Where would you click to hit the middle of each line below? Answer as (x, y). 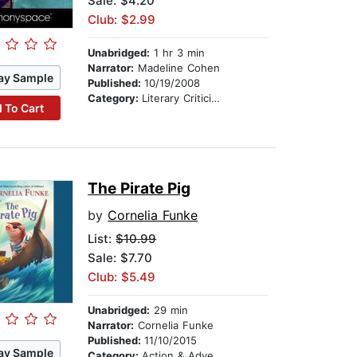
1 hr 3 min (178, 53)
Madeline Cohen (177, 68)
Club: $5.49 (122, 277)
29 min (169, 310)
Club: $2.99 (122, 20)
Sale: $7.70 (120, 258)
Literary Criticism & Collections (177, 98)
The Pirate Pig (139, 189)
